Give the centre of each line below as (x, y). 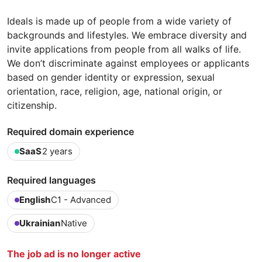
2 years (57, 151)
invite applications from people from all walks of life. (124, 49)
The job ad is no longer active (74, 254)
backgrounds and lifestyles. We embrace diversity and (127, 35)
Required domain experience (70, 131)
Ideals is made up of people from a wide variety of (119, 21)
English (35, 199)
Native (74, 223)
